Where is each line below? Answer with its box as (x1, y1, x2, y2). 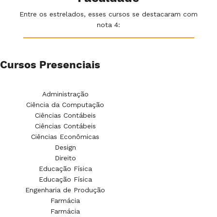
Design (54, 143, 76, 151)
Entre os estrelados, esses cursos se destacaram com (19, 10, 198, 18)
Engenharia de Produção (25, 186, 105, 194)
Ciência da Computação (26, 100, 104, 108)
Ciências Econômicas (31, 132, 99, 140)
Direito (54, 154, 76, 162)
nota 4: (97, 20, 120, 29)
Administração (42, 90, 89, 98)
